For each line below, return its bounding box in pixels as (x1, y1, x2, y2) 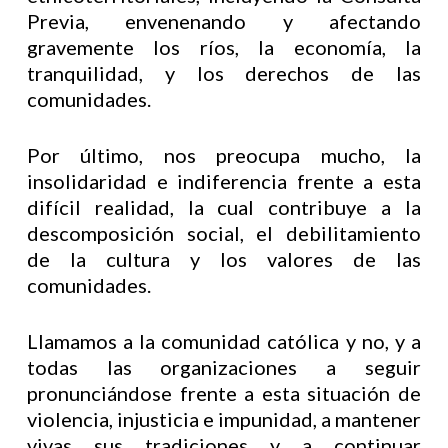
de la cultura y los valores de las (26, 247, 422, 271)
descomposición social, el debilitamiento (26, 221, 422, 245)
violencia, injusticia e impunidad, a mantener (26, 407, 422, 431)
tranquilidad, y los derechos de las (26, 61, 422, 85)
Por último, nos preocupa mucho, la (26, 143, 422, 167)
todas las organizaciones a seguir (26, 355, 422, 379)
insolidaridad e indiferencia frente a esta (26, 169, 422, 193)
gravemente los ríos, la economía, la (26, 35, 422, 59)
